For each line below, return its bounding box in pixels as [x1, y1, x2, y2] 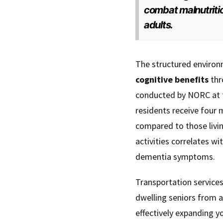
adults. [144, 19, 173, 31]
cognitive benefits [135, 74, 209, 85]
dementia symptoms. [135, 151, 215, 162]
